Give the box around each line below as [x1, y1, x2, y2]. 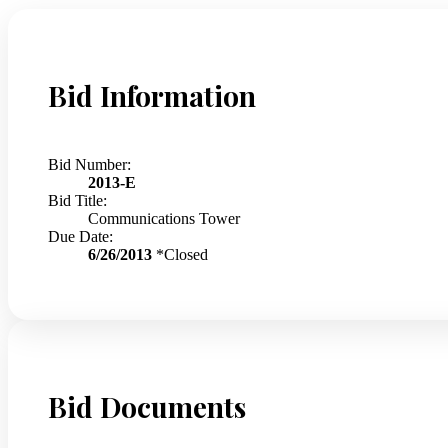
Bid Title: [48, 191, 107, 209]
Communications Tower [88, 209, 240, 227]
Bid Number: [48, 155, 131, 173]
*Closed [156, 245, 208, 263]
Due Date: [48, 227, 113, 245]
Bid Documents [48, 387, 246, 425]
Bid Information [48, 76, 256, 114]
